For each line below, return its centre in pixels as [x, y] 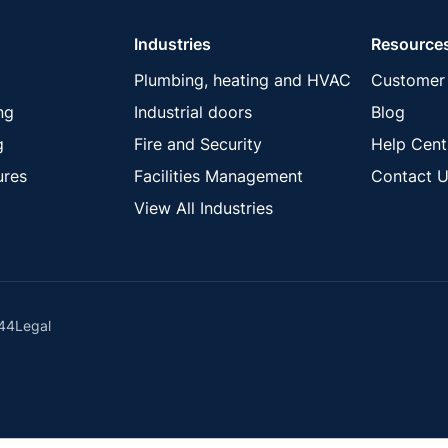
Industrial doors [192, 111]
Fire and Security [197, 143]
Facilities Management [218, 175]
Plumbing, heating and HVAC [242, 79]
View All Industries [203, 207]
